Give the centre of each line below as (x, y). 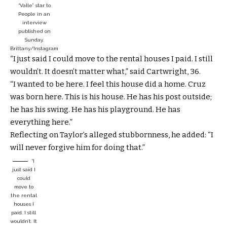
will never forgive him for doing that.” (78, 147)
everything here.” (41, 122)
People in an (34, 14)
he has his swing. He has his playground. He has (95, 109)
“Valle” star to (34, 5)
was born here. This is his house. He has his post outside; (111, 97)
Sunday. (34, 40)
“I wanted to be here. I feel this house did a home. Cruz (108, 84)
